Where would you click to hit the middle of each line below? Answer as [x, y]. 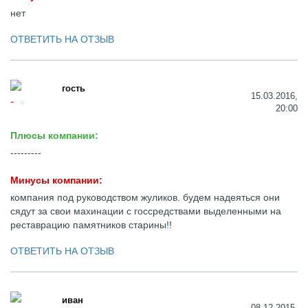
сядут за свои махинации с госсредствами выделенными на [146, 211]
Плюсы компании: [54, 135]
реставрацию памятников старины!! [91, 225]
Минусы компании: [56, 180]
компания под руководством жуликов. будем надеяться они [145, 197]
